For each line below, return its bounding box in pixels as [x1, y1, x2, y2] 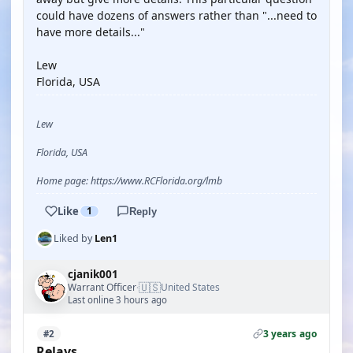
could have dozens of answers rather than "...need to [36, 8, 317, 23]
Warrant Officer [68, 280, 136, 294]
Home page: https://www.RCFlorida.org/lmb [36, 174, 222, 188]
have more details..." [36, 24, 145, 39]
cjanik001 [68, 267, 118, 281]
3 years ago [262, 327, 317, 340]
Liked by [54, 232, 95, 245]
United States [161, 281, 220, 294]
